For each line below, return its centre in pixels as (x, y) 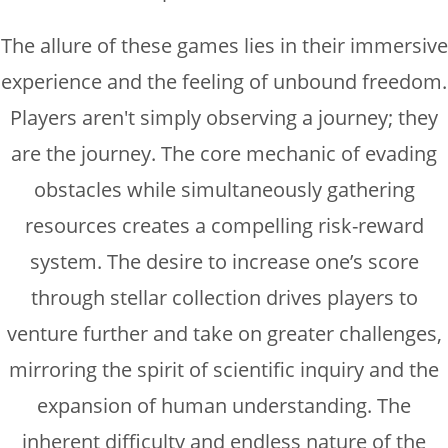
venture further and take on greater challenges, (224, 333)
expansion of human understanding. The (224, 405)
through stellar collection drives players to (224, 297)
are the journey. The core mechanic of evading (224, 153)
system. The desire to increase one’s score (224, 261)
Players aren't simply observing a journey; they (224, 117)
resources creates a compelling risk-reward (224, 225)
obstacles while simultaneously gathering (224, 189)
